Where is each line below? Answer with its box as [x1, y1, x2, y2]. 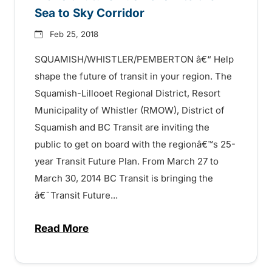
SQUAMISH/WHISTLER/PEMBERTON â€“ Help [35, 53, 234, 66]
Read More [35, 222, 89, 235]
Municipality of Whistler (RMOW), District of [35, 104, 225, 117]
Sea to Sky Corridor [35, 5, 144, 20]
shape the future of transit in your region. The [35, 70, 232, 83]
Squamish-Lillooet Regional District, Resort [35, 87, 220, 100]
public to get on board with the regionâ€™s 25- [35, 138, 236, 151]
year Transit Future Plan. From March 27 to [35, 155, 219, 168]
